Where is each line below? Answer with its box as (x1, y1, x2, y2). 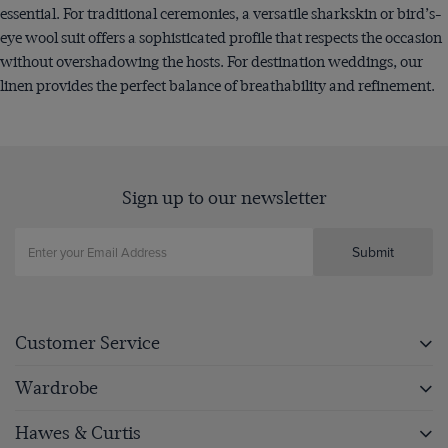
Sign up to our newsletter (121, 186, 327, 208)
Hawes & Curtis (15, 421, 141, 443)
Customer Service (15, 331, 160, 353)
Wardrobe (15, 376, 98, 398)
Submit (352, 241, 394, 262)
